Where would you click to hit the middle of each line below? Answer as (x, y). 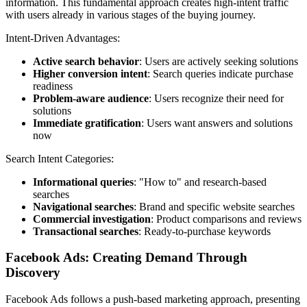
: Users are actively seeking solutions (219, 61)
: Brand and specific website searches (214, 206)
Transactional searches (86, 231)
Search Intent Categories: (60, 158)
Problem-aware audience (91, 98)
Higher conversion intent (90, 73)
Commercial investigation (92, 219)
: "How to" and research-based (200, 182)
